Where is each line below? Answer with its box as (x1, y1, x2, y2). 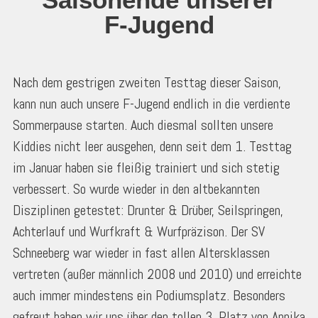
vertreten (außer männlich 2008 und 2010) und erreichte (13, 265, 302, 284)
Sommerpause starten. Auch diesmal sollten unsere (13, 116, 273, 135)
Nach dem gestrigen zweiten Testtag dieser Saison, (13, 73, 281, 92)
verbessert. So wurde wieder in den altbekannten (13, 180, 260, 199)
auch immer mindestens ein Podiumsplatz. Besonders (13, 286, 285, 305)
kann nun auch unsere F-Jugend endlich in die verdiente (13, 94, 290, 114)
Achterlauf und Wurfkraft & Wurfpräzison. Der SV (13, 222, 265, 241)
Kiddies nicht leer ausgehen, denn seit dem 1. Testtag (13, 137, 292, 156)
